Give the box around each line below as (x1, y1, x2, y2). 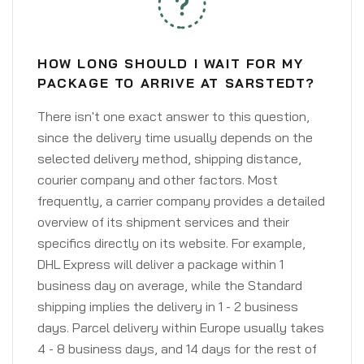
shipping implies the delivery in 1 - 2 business (37, 298, 298, 314)
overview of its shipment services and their (37, 214, 289, 230)
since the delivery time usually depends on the (37, 129, 313, 145)
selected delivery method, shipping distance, (37, 150, 301, 167)
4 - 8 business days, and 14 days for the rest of (37, 340, 317, 357)
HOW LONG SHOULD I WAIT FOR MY (37, 55, 304, 71)
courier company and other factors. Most (37, 171, 278, 188)
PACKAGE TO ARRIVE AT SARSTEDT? (37, 75, 316, 91)
